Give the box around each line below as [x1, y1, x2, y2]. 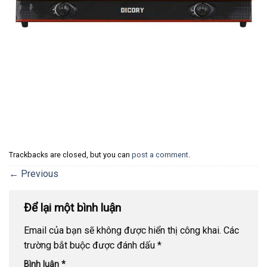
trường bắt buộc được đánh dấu [24, 239, 157, 251]
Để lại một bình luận [24, 201, 124, 215]
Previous [18, 168, 58, 180]
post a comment [132, 150, 188, 160]
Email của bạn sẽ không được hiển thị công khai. [24, 224, 221, 236]
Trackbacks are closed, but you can [9, 150, 132, 160]
